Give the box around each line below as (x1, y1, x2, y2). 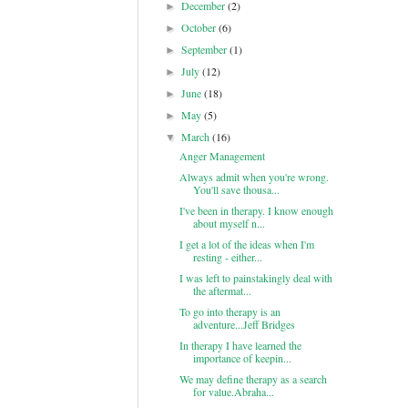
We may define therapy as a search (178, 372, 327, 386)
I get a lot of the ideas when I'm (178, 237, 314, 251)
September (181, 42, 230, 56)
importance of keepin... (192, 351, 291, 365)
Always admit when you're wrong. (178, 169, 329, 184)
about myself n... (192, 216, 265, 230)
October (181, 20, 219, 35)
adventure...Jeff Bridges (192, 317, 299, 331)
